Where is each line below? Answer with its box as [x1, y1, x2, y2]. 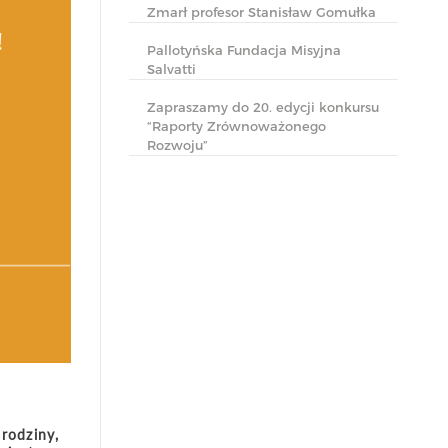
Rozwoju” [147, 137, 208, 153]
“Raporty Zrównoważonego [147, 118, 326, 134]
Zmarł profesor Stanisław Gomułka [147, 4, 376, 20]
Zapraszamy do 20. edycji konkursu [147, 99, 379, 115]
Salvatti [147, 61, 196, 77]
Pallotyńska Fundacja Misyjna [147, 42, 341, 58]
